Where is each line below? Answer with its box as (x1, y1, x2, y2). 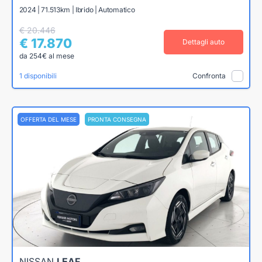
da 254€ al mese (19, 51, 74, 60)
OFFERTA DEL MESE (20, 116, 77, 123)
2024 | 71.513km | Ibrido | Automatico (19, 5, 135, 14)
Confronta (192, 71, 226, 80)
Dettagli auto (182, 37, 225, 46)
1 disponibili (19, 71, 57, 80)
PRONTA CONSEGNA (88, 116, 146, 123)
